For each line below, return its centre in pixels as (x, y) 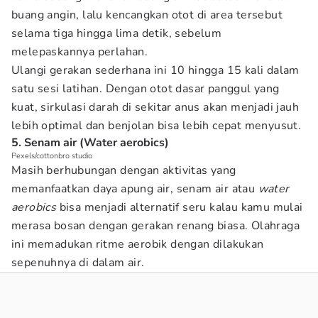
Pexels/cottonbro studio (52, 156)
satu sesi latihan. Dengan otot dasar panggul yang (146, 89)
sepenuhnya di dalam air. (78, 263)
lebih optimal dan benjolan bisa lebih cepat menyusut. (157, 126)
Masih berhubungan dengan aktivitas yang (124, 170)
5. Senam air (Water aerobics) (90, 143)
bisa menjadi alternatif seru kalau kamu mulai (180, 207)
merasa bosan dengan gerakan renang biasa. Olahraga (155, 226)
